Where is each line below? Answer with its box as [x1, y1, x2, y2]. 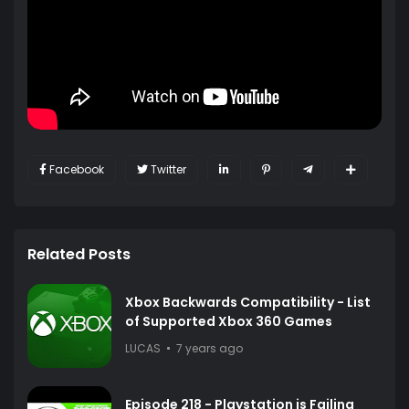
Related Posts [27, 243, 131, 265]
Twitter [151, 161, 186, 177]
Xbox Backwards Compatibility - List [125, 292, 371, 311]
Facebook [49, 161, 104, 177]
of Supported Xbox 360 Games [125, 311, 332, 330]
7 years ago [176, 340, 243, 356]
